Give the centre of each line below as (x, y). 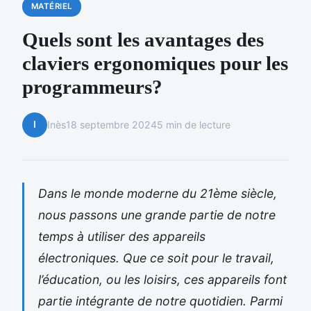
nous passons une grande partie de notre (157, 215)
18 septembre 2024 (111, 125)
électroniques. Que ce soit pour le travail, (156, 258)
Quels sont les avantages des (143, 39)
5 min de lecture (194, 125)
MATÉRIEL (52, 7)
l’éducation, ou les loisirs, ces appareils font (162, 279)
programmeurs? (92, 86)
